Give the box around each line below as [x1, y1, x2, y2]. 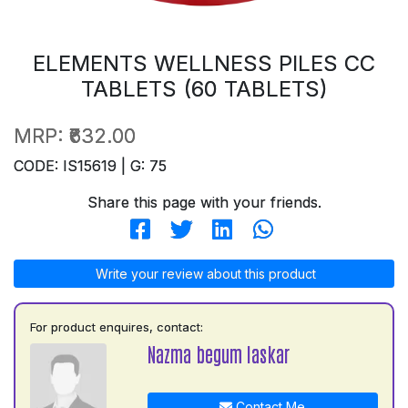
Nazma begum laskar [147, 341, 290, 366]
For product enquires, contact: [30, 319, 203, 334]
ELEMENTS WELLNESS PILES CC [33, 49, 375, 76]
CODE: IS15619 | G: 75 [14, 156, 167, 175]
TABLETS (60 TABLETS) [80, 75, 328, 102]
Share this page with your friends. [87, 192, 321, 211]
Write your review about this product [92, 265, 316, 281]
